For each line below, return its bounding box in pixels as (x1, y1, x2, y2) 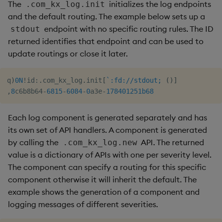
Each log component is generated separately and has (8, 112, 207, 122)
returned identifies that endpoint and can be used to (8, 36, 204, 46)
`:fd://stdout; (106, 76, 162, 84)
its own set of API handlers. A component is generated (8, 125, 207, 135)
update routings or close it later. (8, 49, 128, 58)
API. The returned (139, 137, 205, 147)
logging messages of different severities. (8, 199, 158, 209)
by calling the (8, 137, 60, 147)
